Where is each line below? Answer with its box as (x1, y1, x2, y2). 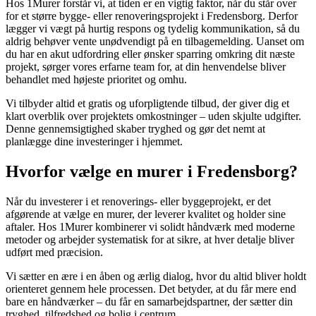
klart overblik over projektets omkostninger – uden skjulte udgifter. (6, 110, 301, 123)
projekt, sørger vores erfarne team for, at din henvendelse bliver (6, 61, 286, 73)
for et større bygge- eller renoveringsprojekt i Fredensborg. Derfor (6, 10, 298, 23)
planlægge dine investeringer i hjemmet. (6, 135, 183, 148)
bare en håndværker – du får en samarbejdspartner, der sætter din (6, 295, 293, 308)
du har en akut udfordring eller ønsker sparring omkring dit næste (6, 48, 295, 61)
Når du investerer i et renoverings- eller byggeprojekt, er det (6, 195, 271, 207)
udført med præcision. (6, 245, 103, 258)
